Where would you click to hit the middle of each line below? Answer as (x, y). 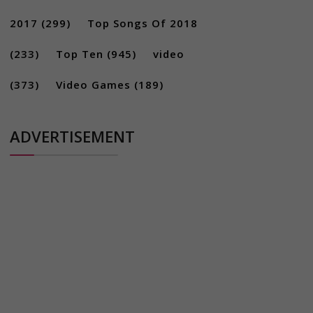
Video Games (93, 85)
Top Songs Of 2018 (142, 23)
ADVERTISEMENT (72, 136)
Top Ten (79, 54)
